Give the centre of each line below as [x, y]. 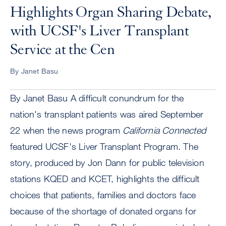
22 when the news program [66, 130]
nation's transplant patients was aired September [107, 114]
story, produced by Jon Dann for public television [107, 163]
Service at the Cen [63, 50]
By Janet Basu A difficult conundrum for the [97, 98]
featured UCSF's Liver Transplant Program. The [104, 147]
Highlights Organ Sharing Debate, [111, 12]
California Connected [164, 130]
